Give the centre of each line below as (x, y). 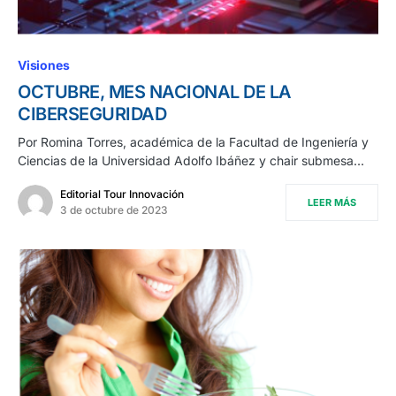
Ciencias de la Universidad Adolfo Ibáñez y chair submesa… (191, 160)
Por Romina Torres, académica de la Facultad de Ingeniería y (193, 141)
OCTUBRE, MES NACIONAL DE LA (155, 91)
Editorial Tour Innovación (122, 194)
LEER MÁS (332, 202)
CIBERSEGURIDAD (92, 114)
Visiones (44, 65)
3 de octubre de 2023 (114, 209)
